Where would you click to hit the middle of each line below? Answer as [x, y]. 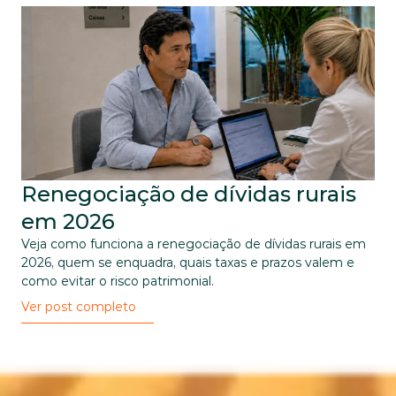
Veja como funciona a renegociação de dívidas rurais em [194, 244]
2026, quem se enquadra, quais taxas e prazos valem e [188, 263]
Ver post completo [79, 307]
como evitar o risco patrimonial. [118, 281]
